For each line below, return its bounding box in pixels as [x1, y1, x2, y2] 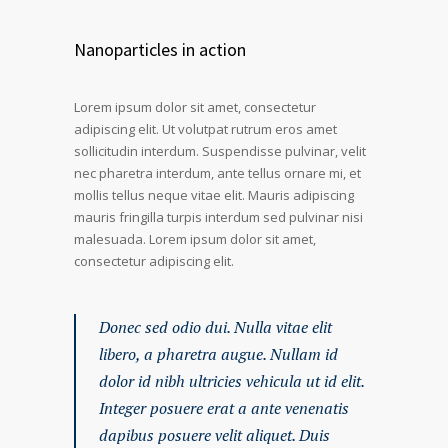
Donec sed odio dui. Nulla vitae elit [99, 316, 332, 338]
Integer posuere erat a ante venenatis [99, 397, 349, 419]
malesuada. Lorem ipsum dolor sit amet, [74, 230, 316, 248]
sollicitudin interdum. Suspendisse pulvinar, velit [74, 142, 366, 160]
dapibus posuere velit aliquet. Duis [99, 424, 330, 446]
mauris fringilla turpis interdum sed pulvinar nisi [74, 208, 363, 226]
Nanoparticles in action [74, 38, 246, 61]
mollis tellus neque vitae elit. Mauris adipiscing [74, 186, 354, 204]
